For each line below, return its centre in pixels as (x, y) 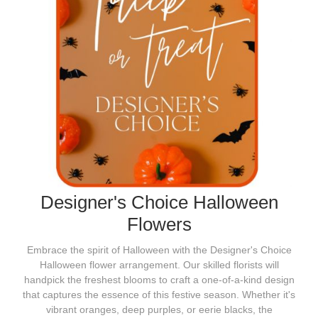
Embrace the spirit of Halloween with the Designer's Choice (159, 250)
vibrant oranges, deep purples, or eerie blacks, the (159, 309)
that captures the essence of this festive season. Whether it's (159, 294)
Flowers (159, 224)
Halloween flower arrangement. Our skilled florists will (159, 264)
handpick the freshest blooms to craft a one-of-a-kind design (159, 279)
